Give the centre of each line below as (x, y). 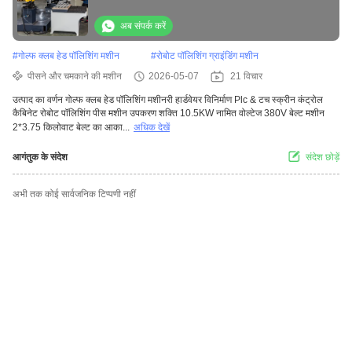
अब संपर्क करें (143, 26)
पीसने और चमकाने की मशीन (75, 77)
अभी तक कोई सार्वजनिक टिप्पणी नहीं (74, 194)
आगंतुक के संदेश (40, 158)
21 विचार (246, 77)
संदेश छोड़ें (323, 158)
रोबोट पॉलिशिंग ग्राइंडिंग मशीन (207, 56)
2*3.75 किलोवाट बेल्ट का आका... (71, 128)
